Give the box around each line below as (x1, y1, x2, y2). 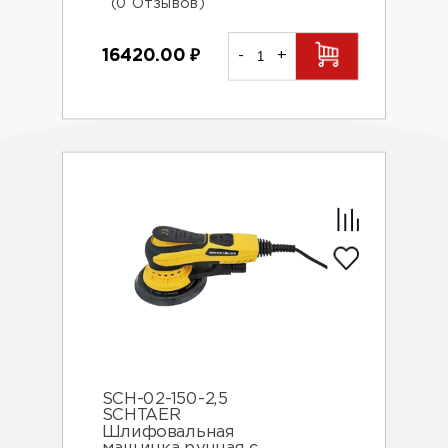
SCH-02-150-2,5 (101, 392, 228, 407)
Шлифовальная (101, 425, 235, 440)
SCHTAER (101, 408, 181, 424)
